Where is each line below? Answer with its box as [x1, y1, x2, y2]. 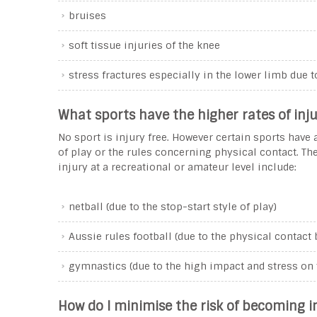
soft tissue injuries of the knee [69, 39, 220, 52]
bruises [69, 9, 106, 22]
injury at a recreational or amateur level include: [58, 161, 296, 173]
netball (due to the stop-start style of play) [69, 200, 277, 213]
